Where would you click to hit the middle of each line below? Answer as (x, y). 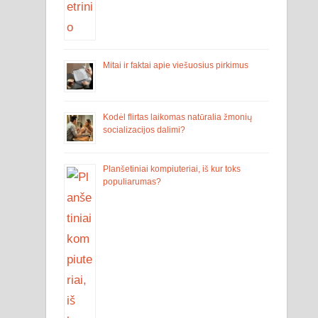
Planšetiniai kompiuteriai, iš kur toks (172, 169)
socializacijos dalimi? (144, 130)
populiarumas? (132, 181)
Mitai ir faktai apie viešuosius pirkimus (176, 65)
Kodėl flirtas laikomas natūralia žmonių (178, 117)
